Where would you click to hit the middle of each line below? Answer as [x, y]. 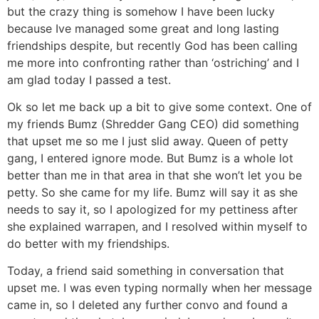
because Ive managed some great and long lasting [143, 28]
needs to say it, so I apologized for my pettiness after [152, 210]
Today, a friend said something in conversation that [146, 271]
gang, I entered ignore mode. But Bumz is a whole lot [150, 158]
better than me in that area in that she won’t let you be [155, 176]
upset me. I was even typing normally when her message [159, 288]
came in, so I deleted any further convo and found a [147, 305]
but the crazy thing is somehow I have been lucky [141, 11]
